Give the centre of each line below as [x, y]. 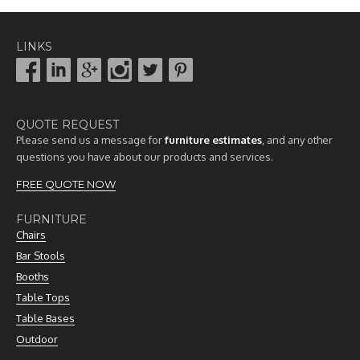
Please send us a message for [90, 140]
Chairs [31, 234]
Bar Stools [41, 255]
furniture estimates [213, 140]
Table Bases [45, 318]
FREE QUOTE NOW [66, 184]
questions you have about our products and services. [145, 157]
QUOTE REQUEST [67, 125]
